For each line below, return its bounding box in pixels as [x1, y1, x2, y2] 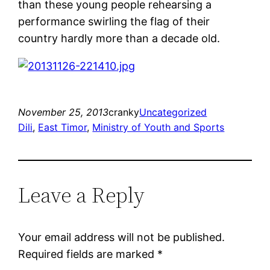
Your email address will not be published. [18, 230, 225, 243]
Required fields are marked [18, 247, 158, 260]
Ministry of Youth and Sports [92, 121, 225, 133]
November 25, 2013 [18, 105, 109, 118]
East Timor [38, 121, 87, 133]
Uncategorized [139, 105, 207, 118]
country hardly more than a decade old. [18, 31, 221, 45]
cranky [108, 105, 140, 118]
